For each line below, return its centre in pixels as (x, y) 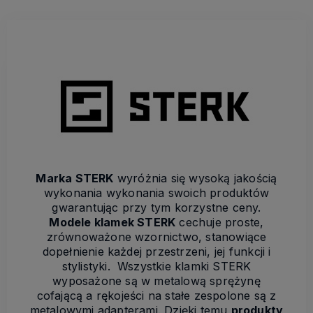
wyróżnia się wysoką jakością (195, 178)
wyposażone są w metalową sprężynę (156, 281)
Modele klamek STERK (112, 222)
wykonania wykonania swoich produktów (156, 192)
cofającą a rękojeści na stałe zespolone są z (156, 295)
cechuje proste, (220, 222)
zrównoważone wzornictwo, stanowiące (156, 236)
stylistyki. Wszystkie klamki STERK (156, 266)
